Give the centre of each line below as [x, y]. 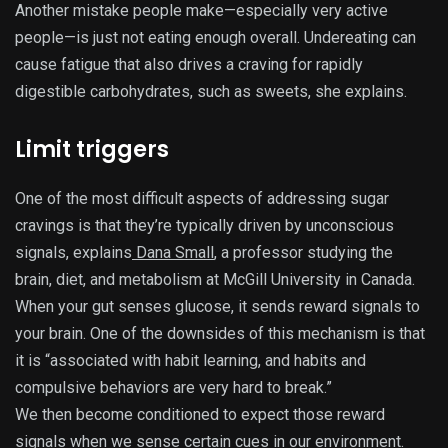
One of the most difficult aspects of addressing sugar [202, 198]
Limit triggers [92, 149]
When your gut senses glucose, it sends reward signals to [217, 306]
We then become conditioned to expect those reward [200, 414]
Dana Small [173, 252]
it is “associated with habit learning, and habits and [190, 360]
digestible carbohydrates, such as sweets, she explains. [211, 91]
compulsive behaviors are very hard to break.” [173, 387]
